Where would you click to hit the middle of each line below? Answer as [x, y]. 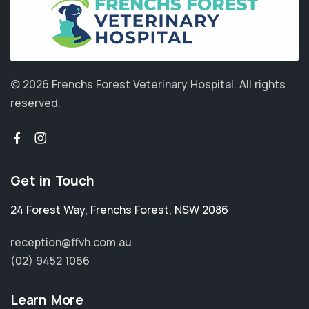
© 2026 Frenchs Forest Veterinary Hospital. [125, 84]
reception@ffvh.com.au [71, 242]
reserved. [36, 103]
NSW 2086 [201, 210]
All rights [262, 84]
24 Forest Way [48, 210]
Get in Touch [52, 181]
